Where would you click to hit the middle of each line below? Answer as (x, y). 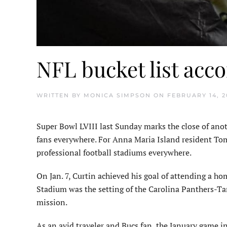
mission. (52, 202)
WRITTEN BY (60, 95)
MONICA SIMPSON (117, 95)
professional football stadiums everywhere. (114, 152)
